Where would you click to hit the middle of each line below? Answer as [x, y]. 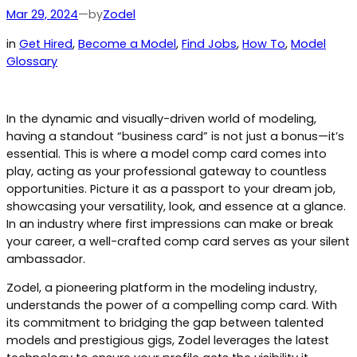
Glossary [32, 61]
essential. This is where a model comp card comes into [167, 153]
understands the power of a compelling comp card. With [172, 306]
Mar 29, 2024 [42, 15]
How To [264, 43]
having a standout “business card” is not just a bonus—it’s [175, 136]
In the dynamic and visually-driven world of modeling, [161, 118]
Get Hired [46, 43]
